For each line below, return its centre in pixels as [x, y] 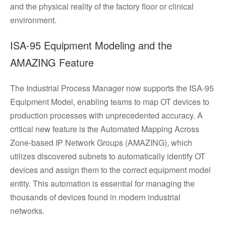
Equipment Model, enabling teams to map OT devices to [110, 102]
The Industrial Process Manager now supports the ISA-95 [112, 88]
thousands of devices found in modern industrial [95, 197]
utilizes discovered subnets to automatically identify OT [108, 156]
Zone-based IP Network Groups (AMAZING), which [101, 143]
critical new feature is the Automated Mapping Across [105, 129]
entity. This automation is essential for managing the [102, 183]
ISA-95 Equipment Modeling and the [91, 45]
